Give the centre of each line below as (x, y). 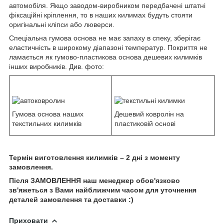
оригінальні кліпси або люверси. (62, 25)
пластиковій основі (145, 124)
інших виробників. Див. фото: (56, 67)
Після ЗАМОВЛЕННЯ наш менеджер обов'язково (94, 181)
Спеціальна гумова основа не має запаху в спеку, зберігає (105, 38)
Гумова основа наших (48, 114)
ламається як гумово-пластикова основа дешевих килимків (105, 57)
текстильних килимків (47, 124)
